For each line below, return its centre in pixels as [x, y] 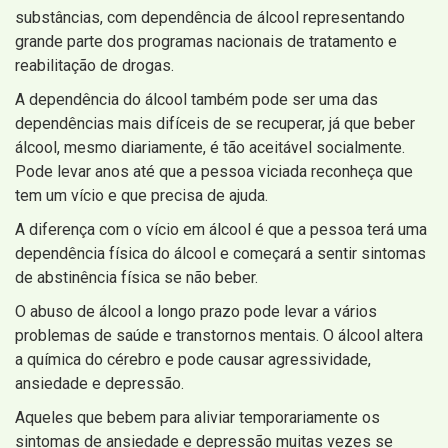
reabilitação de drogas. [94, 65]
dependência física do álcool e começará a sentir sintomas [220, 253]
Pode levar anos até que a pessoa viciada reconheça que [214, 171]
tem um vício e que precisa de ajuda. [141, 195]
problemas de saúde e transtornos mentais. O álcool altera [219, 335]
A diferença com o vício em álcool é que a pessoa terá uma [221, 229]
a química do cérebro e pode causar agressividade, [193, 359]
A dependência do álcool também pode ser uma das [196, 99]
